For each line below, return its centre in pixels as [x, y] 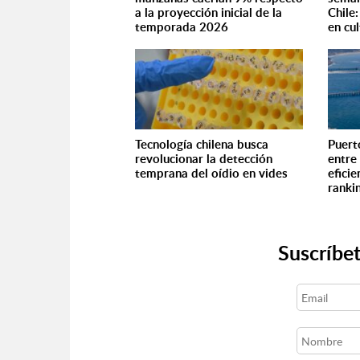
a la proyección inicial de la [209, 12]
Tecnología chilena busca [202, 144]
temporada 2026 [182, 27]
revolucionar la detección [204, 159]
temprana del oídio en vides [211, 173]
